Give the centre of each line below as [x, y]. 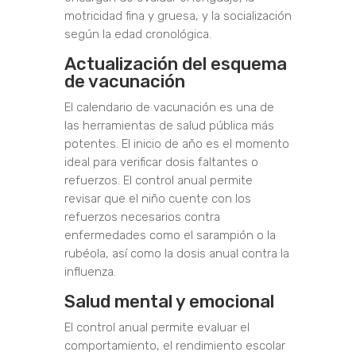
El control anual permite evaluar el [157, 328]
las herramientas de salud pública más [169, 126]
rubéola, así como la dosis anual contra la [176, 254]
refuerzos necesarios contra [142, 217]
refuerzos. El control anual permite [158, 181]
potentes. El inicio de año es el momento [176, 144]
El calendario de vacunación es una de [169, 108]
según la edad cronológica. [137, 35]
